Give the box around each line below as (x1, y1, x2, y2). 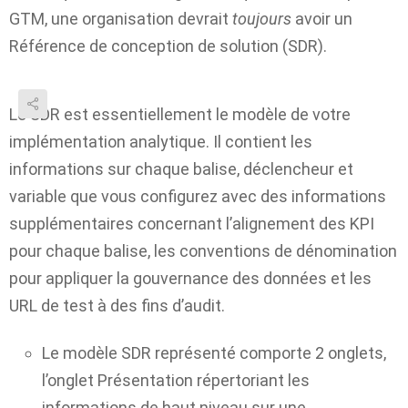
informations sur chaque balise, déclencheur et (9, 158, 353, 178)
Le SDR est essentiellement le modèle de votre (9, 104, 351, 124)
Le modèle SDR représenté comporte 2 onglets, (42, 343, 386, 363)
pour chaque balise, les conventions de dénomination (9, 240, 397, 260)
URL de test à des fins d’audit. (9, 295, 225, 315)
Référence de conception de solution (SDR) (9, 36, 323, 56)
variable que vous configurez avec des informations (9, 186, 386, 206)
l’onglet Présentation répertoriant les (42, 371, 310, 391)
